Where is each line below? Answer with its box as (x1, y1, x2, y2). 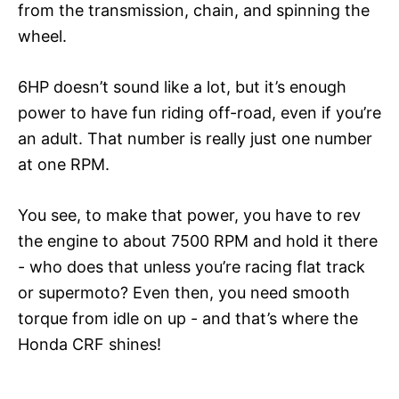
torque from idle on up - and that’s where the (18, 308, 358, 328)
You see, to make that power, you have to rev (18, 205, 361, 224)
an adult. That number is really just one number (18, 128, 372, 148)
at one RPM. (18, 154, 110, 174)
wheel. (18, 26, 67, 45)
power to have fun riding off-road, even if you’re (18, 102, 381, 122)
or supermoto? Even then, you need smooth (18, 282, 350, 302)
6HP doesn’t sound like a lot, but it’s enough (18, 77, 346, 96)
